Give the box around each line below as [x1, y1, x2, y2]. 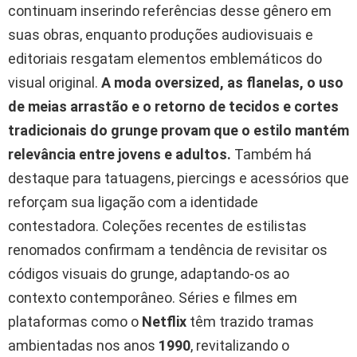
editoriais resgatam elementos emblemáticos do [8, 49, 322, 67]
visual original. [8, 73, 101, 91]
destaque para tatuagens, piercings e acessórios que [8, 169, 349, 186]
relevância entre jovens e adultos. [8, 145, 231, 163]
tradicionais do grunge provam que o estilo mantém [8, 121, 349, 139]
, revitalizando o [190, 336, 289, 354]
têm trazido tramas [186, 312, 314, 330]
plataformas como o [8, 312, 142, 330]
